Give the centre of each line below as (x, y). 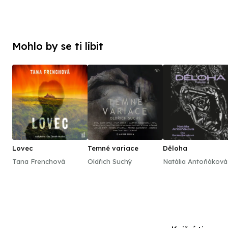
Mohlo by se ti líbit (58, 46)
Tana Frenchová (39, 161)
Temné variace (113, 148)
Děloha (175, 148)
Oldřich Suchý (110, 161)
